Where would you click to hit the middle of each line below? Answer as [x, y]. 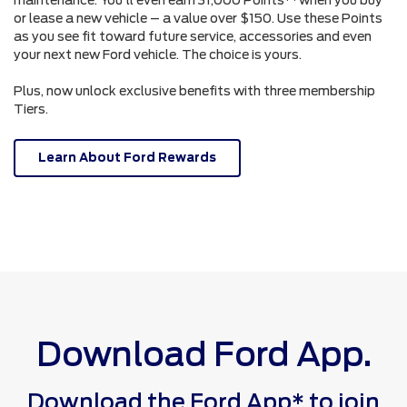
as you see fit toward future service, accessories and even [193, 36]
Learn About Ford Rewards [127, 157]
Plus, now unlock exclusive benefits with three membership [194, 90]
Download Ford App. [203, 354]
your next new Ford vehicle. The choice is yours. [158, 54]
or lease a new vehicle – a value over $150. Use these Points [198, 18]
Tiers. [31, 109]
